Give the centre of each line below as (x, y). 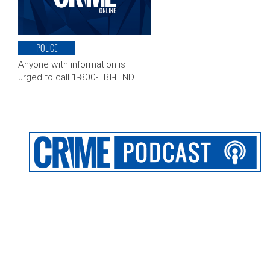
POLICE (47, 48)
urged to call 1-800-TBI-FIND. (77, 77)
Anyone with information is (72, 65)
